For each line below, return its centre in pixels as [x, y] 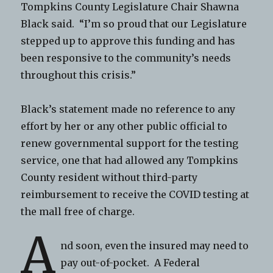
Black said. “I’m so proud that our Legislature [134, 23]
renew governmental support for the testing [130, 143]
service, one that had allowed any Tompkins [130, 160]
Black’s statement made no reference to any [128, 109]
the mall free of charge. [79, 211]
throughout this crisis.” [79, 75]
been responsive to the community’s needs [126, 58]
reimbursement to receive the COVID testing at [135, 194]
